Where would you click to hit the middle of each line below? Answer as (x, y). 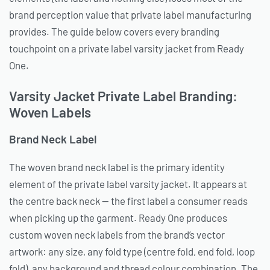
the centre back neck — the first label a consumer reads (128, 200)
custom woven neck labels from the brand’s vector (117, 234)
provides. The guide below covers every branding (114, 32)
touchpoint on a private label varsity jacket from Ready (127, 49)
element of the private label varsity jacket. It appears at (128, 184)
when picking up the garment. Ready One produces (118, 217)
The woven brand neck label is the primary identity (117, 167)
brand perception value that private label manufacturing (130, 15)
